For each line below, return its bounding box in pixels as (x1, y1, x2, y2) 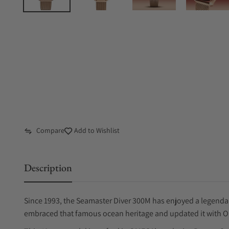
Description (24, 161, 72, 174)
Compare (36, 126, 64, 135)
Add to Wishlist (73, 126, 120, 135)
